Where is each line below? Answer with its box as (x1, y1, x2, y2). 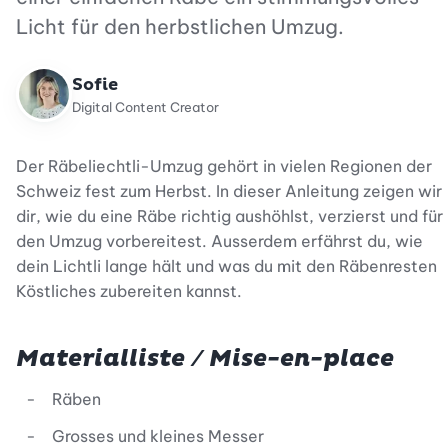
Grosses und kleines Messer (52, 426, 264, 446)
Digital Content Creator (72, 98, 219, 115)
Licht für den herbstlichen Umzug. (16, 14, 344, 39)
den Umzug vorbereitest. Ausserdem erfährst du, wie (16, 231, 423, 251)
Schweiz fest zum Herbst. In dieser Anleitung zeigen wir (16, 181, 442, 201)
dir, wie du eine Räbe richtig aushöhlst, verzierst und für (16, 206, 443, 226)
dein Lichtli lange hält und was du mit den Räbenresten (16, 256, 437, 276)
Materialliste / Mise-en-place (16, 344, 394, 374)
